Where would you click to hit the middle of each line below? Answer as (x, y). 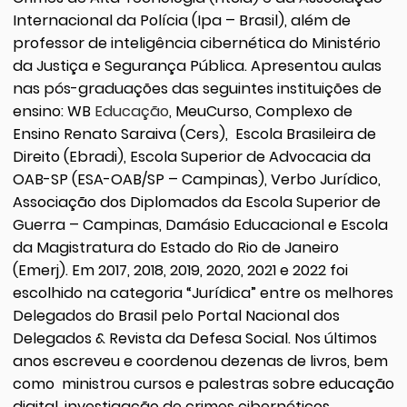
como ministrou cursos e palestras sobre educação (203, 384)
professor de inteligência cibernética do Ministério (196, 44)
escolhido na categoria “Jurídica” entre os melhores (203, 293)
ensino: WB (53, 112)
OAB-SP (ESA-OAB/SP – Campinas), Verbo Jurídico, (196, 180)
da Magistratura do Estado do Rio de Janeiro (175, 248)
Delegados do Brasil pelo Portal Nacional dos (176, 316)
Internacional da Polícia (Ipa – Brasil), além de (181, 21)
